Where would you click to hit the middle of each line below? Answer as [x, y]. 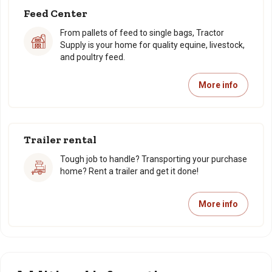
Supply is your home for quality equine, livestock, [152, 45]
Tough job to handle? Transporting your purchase [154, 159]
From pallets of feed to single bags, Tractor [142, 33]
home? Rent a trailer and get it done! [129, 171]
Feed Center [56, 13]
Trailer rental [60, 140]
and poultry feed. [93, 57]
